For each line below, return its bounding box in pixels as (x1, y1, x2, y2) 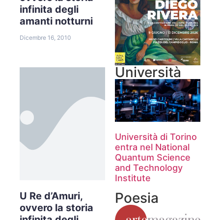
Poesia (115, 189, 159, 206)
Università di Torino (115, 131, 197, 142)
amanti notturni (20, 15, 93, 27)
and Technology (115, 162, 183, 173)
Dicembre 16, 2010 (20, 33, 71, 41)
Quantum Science (115, 152, 191, 163)
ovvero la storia (20, 201, 93, 214)
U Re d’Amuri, (20, 190, 83, 202)
